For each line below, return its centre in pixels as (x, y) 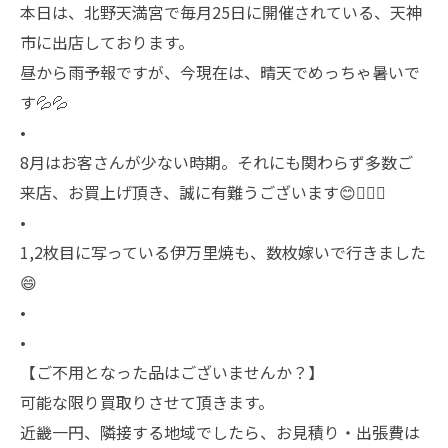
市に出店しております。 (107, 42)
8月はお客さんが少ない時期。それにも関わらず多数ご (216, 162)
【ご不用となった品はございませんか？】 (172, 372)
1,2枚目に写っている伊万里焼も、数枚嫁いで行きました (223, 252)
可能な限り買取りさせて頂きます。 (147, 402)
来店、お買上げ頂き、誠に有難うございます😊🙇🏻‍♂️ (203, 192)
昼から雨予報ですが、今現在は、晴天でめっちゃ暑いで (220, 72)
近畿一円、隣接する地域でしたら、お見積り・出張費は (220, 432)
